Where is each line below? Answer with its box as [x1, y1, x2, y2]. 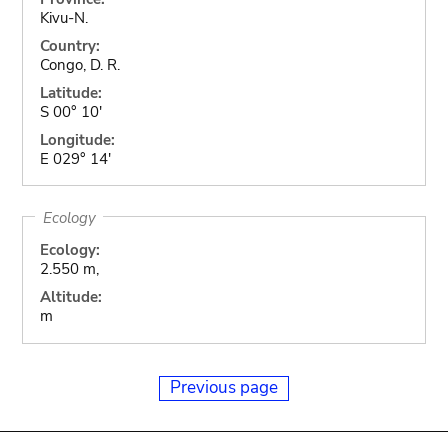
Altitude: [39, 287, 102, 307]
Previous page [170, 375, 278, 399]
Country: [39, 35, 100, 56]
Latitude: [39, 82, 102, 103]
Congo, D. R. [39, 54, 120, 75]
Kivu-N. [39, 7, 88, 28]
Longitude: [39, 129, 115, 150]
